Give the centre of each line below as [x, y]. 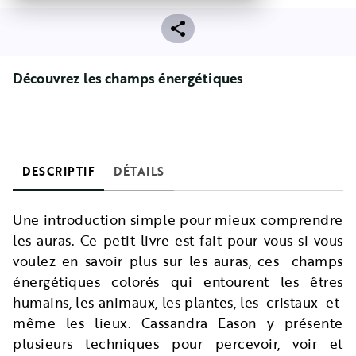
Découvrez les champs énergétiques [128, 79]
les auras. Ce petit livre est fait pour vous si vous [178, 241]
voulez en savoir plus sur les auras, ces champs [178, 261]
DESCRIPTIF [58, 172]
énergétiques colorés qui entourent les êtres [178, 282]
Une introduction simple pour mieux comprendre [178, 220]
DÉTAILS [139, 172]
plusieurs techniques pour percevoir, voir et [178, 344]
